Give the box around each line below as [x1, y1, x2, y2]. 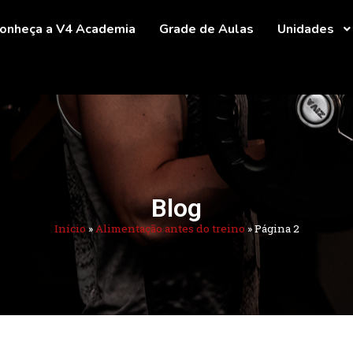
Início [54, 221, 86, 236]
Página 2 [254, 221, 299, 236]
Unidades [277, 20, 334, 38]
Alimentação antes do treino [95, 221, 245, 236]
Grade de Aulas [159, 20, 254, 38]
